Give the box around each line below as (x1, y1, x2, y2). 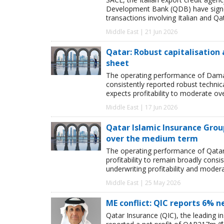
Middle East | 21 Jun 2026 (106, 27, 177, 36)
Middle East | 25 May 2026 (106, 178, 180, 187)
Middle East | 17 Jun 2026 (106, 103, 177, 112)
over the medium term (106, 133, 198, 144)
